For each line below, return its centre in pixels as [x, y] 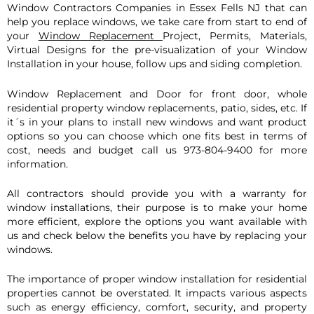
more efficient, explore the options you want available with [157, 222]
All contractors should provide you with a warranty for [157, 194]
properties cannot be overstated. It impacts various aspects [157, 293]
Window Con [40, 8]
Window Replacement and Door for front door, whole [157, 94]
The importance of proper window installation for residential [157, 279]
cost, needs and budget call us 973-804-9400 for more [157, 150]
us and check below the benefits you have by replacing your [157, 236]
